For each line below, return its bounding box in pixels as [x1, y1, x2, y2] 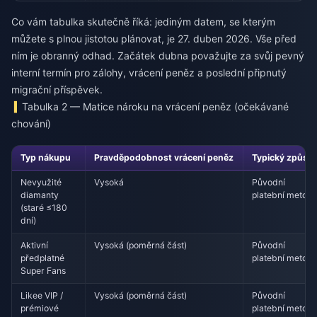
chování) [11, 117, 51, 130]
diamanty [21, 189, 59, 200]
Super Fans [21, 265, 67, 276]
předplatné [21, 252, 65, 263]
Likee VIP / [21, 289, 64, 301]
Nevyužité [21, 176, 62, 188]
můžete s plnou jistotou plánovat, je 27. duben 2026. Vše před [11, 33, 296, 45]
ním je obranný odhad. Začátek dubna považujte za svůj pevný [11, 50, 304, 62]
